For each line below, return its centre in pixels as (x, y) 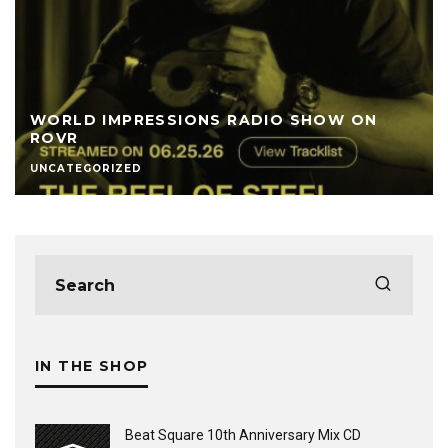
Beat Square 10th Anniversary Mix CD (243, 435)
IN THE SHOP (92, 366)
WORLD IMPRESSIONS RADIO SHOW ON (204, 120)
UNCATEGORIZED (86, 168)
